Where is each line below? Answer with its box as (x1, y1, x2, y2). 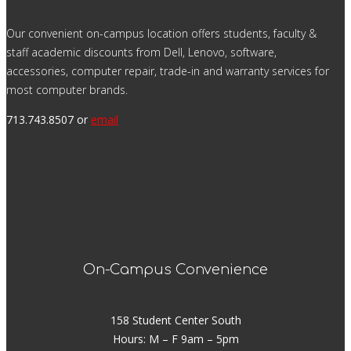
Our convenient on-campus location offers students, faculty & (6, 26, 317, 41)
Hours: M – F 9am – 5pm (112, 331, 239, 346)
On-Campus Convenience (83, 262, 268, 277)
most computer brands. (6, 82, 128, 97)
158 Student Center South (110, 313, 241, 327)
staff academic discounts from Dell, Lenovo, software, (6, 45, 277, 60)
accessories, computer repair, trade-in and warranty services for (6, 63, 329, 78)
